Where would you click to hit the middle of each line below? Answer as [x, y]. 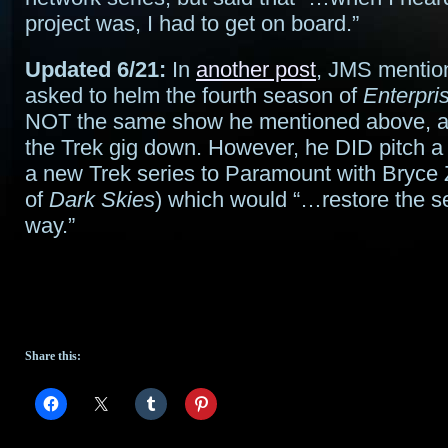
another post [256, 69]
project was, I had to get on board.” [192, 23]
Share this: [53, 356]
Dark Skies [102, 199]
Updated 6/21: [95, 69]
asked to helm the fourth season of [194, 95]
